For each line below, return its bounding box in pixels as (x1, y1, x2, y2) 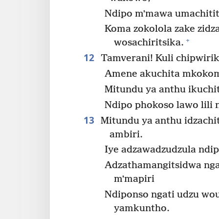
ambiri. (109, 129, 143, 140)
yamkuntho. (114, 203, 170, 215)
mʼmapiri (114, 174, 155, 185)
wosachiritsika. (114, 37, 184, 49)
